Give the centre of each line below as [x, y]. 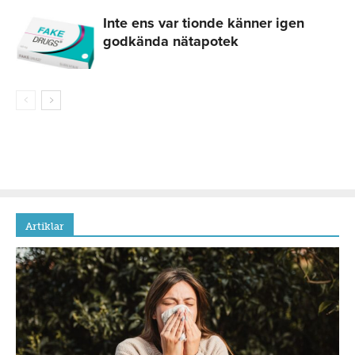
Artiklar [45, 227]
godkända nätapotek [171, 42]
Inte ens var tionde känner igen [204, 23]
